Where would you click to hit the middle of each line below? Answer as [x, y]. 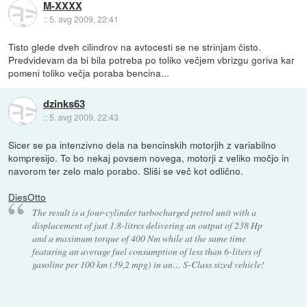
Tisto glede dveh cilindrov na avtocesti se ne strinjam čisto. [135, 47]
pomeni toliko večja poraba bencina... [89, 73]
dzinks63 [64, 104]
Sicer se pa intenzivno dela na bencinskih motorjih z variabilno [143, 145]
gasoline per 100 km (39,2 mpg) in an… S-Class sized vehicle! [148, 264]
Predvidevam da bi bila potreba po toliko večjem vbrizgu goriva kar [152, 60]
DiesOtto [27, 197]
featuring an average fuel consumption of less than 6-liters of [146, 251]
